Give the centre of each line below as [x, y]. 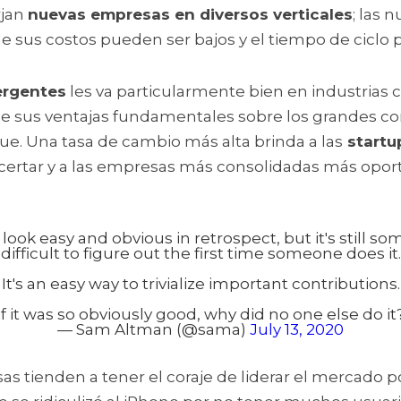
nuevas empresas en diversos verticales [190, 14]
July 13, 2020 [297, 329]
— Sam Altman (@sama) [154, 329]
